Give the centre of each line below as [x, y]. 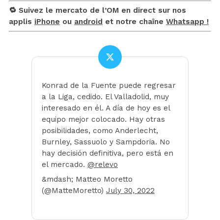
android [88, 21]
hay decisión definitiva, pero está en [108, 153]
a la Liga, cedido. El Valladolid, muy [105, 96]
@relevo [103, 164]
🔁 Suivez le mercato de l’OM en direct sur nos [97, 10]
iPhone [47, 21]
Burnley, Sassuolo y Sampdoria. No [106, 142]
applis [22, 21]
